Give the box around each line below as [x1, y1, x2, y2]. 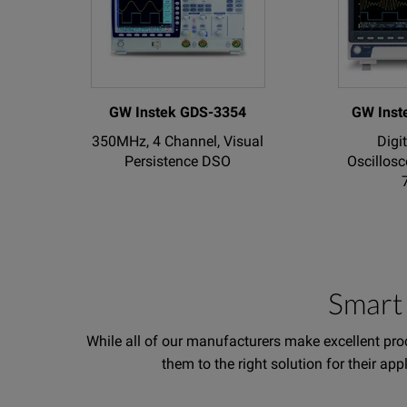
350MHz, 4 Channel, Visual [92, 132, 264, 150]
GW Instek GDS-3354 [109, 103, 247, 121]
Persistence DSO [124, 152, 232, 170]
